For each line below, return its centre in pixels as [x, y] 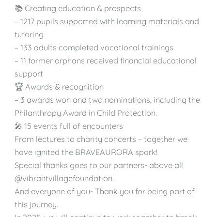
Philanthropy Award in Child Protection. [86, 113]
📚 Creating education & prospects [78, 8]
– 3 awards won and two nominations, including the [107, 100]
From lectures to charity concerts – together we [101, 139]
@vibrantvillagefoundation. [64, 178]
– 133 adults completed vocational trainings [94, 47]
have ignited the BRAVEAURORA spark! [86, 152]
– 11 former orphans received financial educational [106, 60]
